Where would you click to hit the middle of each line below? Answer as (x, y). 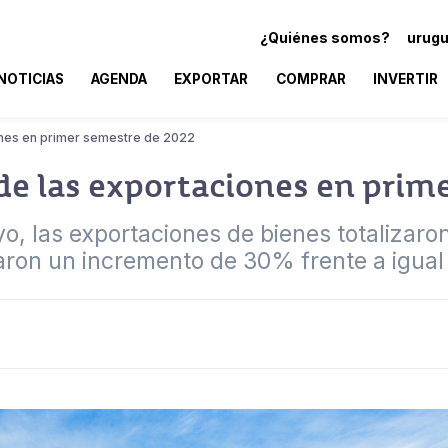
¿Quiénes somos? (325, 37)
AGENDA (119, 78)
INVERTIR (405, 78)
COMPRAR (310, 78)
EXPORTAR (211, 78)
